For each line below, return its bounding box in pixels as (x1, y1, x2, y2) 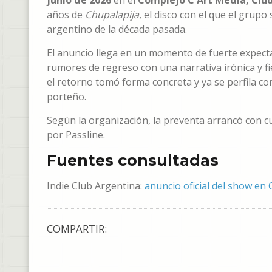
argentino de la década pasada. (47, 22, 187, 36)
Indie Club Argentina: (47, 179, 144, 192)
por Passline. (47, 128, 105, 141)
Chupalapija (85, 8, 139, 21)
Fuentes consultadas (47, 151, 219, 169)
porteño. (47, 90, 86, 103)
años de (47, 8, 85, 21)
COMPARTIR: (47, 222, 107, 236)
